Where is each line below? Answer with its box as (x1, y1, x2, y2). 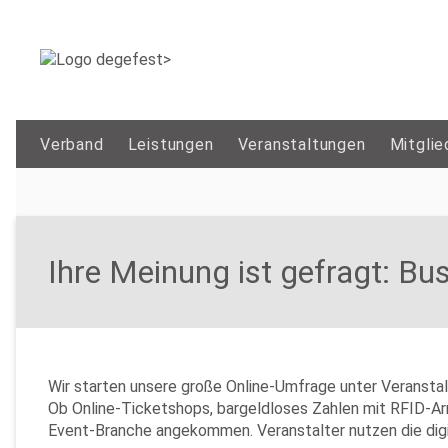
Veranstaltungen (237, 135, 366, 155)
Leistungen (127, 135, 214, 155)
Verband (40, 135, 104, 155)
